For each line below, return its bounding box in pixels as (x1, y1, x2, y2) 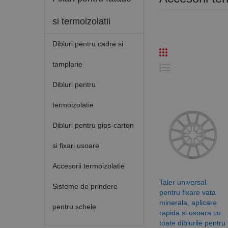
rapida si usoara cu (159, 209, 221, 217)
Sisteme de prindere (52, 182, 118, 190)
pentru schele (52, 202, 96, 211)
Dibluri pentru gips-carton (52, 121, 134, 129)
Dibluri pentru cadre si (52, 39, 123, 48)
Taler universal (159, 178, 206, 187)
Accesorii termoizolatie (52, 161, 125, 170)
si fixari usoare (52, 141, 99, 150)
